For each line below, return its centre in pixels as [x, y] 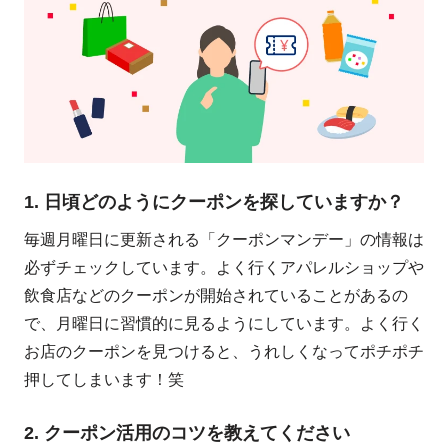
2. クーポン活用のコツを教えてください [187, 433]
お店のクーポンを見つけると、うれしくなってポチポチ [224, 352]
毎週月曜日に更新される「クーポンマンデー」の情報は [224, 240]
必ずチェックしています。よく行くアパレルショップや [224, 268]
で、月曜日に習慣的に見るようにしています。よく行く [224, 324]
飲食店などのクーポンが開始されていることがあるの [216, 296]
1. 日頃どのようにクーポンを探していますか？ [214, 202]
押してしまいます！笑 [104, 380]
